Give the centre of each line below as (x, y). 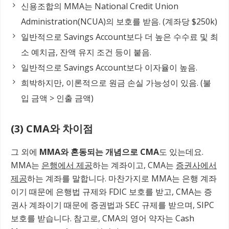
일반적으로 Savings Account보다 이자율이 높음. (109, 67)
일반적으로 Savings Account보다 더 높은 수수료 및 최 (120, 37)
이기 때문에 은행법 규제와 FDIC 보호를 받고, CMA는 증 (111, 191)
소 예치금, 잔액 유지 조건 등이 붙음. (86, 52)
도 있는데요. (181, 152)
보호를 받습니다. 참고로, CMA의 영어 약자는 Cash (102, 218)
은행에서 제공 (67, 165)
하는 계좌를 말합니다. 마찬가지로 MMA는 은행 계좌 (122, 178)
